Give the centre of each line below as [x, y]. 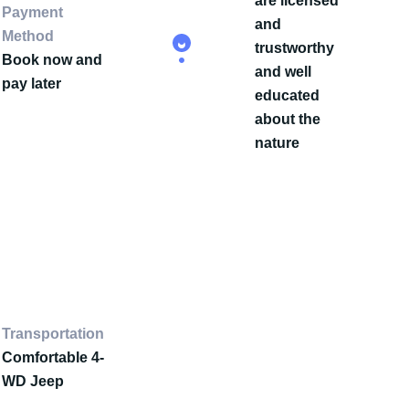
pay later [32, 84]
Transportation [53, 334]
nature [278, 143]
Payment [33, 12]
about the [288, 119]
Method [28, 36]
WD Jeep [33, 381]
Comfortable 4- [53, 357]
